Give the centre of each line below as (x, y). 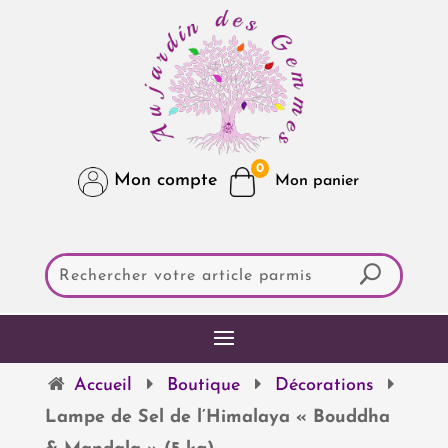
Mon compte (163, 181)
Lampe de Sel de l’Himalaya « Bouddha (217, 417)
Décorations (324, 385)
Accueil (102, 385)
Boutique (204, 385)
